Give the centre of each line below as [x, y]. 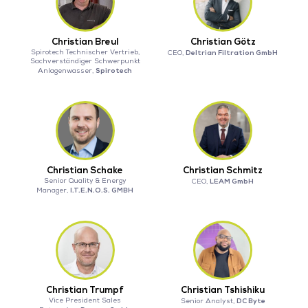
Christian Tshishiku [223, 290]
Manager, [54, 191]
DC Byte [251, 301]
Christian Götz [223, 42]
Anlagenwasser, [67, 71]
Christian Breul [85, 42]
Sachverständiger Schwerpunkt [85, 62]
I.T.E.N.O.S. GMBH [102, 190]
